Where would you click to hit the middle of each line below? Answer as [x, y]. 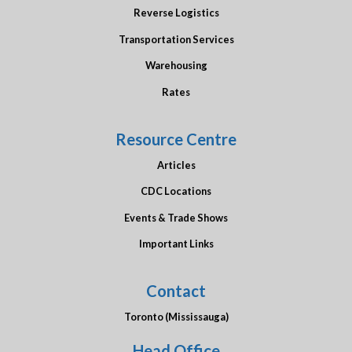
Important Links [176, 244]
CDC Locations [176, 191]
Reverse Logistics [176, 13]
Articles [176, 165]
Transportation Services [176, 39]
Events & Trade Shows [176, 217]
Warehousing [176, 66]
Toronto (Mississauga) [176, 317]
